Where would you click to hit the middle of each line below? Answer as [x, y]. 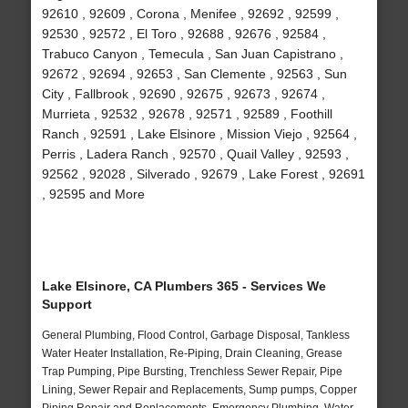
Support [66, 305]
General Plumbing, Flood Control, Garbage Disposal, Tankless [195, 336]
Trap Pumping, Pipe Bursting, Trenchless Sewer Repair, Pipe [192, 372]
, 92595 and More [93, 194]
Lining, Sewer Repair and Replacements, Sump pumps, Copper [199, 390]
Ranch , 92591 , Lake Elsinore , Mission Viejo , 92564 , [199, 134]
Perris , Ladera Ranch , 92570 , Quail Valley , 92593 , [195, 154]
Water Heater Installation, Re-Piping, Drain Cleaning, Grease [192, 354]
